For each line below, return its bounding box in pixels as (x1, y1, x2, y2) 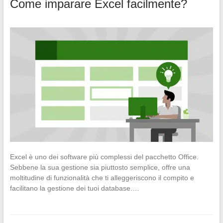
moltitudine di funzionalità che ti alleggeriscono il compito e (9, 174, 194, 182)
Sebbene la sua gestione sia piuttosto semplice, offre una (9, 163, 190, 171)
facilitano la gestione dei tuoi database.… (9, 184, 139, 192)
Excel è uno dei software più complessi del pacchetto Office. (9, 153, 199, 161)
